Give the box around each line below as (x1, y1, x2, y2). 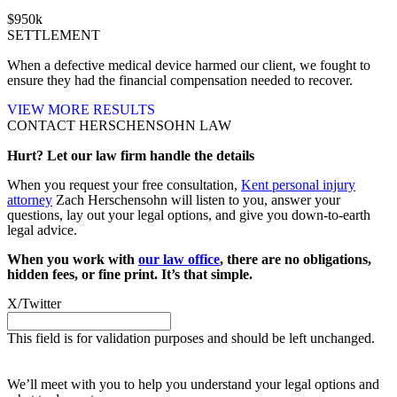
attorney (7, 192, 52, 208)
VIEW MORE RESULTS (7, 102, 155, 118)
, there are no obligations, (220, 252, 371, 268)
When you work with (7, 252, 138, 268)
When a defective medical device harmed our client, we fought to (7, 58, 370, 74)
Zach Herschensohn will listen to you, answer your (52, 192, 340, 208)
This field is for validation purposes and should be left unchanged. (7, 331, 375, 346)
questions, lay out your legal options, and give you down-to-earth (7, 207, 370, 223)
